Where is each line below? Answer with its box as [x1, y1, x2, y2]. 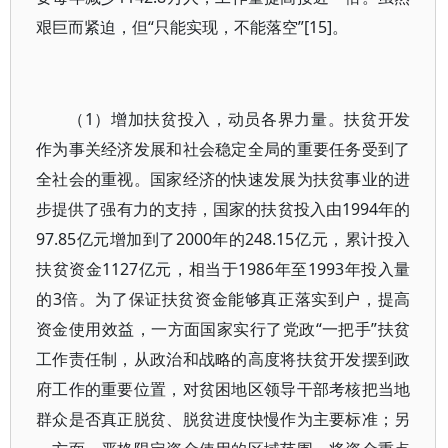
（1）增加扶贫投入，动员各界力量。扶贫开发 [68, 108, 411, 130]
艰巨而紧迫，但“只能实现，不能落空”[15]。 [36, 16, 348, 38]
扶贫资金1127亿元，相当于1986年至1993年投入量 [36, 258, 411, 280]
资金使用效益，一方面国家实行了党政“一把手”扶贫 [36, 318, 411, 340]
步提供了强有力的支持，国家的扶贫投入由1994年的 [36, 198, 411, 220]
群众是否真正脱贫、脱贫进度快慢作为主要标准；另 [36, 408, 411, 430]
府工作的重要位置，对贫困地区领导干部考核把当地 [36, 378, 411, 400]
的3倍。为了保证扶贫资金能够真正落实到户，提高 [36, 288, 411, 310]
